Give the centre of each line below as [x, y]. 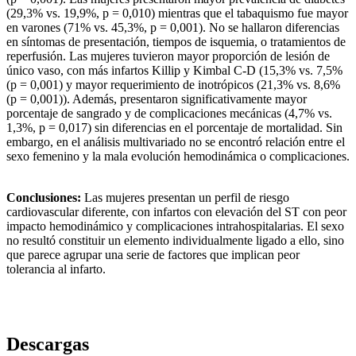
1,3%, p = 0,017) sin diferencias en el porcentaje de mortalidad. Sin [174, 128]
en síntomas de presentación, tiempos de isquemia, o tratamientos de [176, 42]
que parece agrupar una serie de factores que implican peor [153, 255]
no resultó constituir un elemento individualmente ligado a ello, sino [175, 241]
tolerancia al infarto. [56, 269]
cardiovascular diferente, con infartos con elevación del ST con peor [176, 212]
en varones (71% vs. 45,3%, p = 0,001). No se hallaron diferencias [173, 28]
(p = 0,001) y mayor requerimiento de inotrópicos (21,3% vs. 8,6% [173, 85]
